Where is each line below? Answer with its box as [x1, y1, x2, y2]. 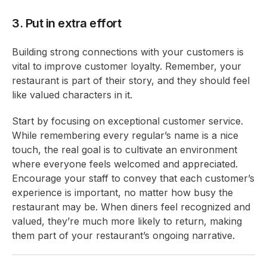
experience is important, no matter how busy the [12, 186, 233, 198]
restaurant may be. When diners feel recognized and [12, 200, 250, 213]
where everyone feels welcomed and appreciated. [12, 157, 238, 170]
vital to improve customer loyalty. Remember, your [12, 60, 241, 72]
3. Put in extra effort [12, 15, 121, 30]
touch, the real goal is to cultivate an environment [12, 143, 237, 156]
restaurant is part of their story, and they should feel [12, 74, 250, 86]
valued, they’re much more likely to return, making [12, 215, 242, 227]
